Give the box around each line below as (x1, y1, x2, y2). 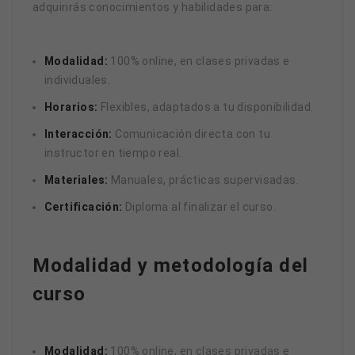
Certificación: (44, 200, 123, 213)
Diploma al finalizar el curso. (122, 200, 277, 213)
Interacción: (44, 127, 113, 140)
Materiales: (44, 173, 109, 186)
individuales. (44, 73, 111, 86)
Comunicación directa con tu (112, 127, 271, 140)
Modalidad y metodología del (32, 254, 308, 277)
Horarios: (44, 100, 98, 113)
